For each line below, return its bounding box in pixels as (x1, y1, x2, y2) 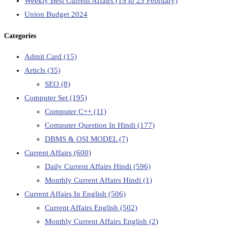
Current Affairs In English (24, 189, 108, 198)
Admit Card (24, 52, 64, 61)
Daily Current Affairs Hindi (45, 162, 133, 170)
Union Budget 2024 (24, 10, 88, 18)
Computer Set (24, 93, 70, 102)
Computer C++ (45, 107, 94, 116)
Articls (24, 66, 47, 74)
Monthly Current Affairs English (45, 217, 149, 225)
